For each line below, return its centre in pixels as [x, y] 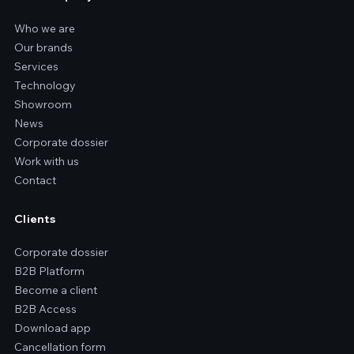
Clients [35, 218]
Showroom [43, 104]
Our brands [43, 47]
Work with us [47, 161]
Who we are [45, 28]
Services [36, 66]
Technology [45, 85]
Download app [53, 328]
